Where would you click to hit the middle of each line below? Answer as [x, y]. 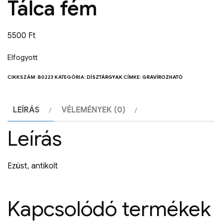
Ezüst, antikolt [33, 166]
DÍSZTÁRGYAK [105, 77]
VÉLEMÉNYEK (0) [93, 110]
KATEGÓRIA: [71, 77]
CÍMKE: [133, 77]
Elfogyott [23, 57]
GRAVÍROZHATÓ [163, 77]
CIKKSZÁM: [23, 77]
